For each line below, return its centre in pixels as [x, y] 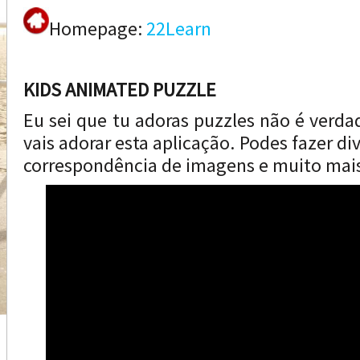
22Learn [179, 29]
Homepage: [98, 29]
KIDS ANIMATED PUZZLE [120, 90]
